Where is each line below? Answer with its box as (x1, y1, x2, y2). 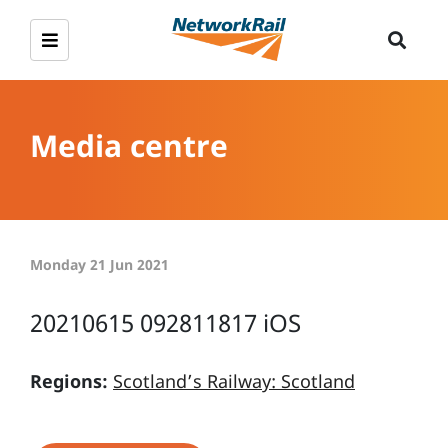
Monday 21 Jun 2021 (30, 255, 169, 274)
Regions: (30, 369, 108, 393)
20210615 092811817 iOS (30, 306, 301, 339)
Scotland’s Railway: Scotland (113, 369, 355, 393)
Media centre (30, 124, 228, 166)
